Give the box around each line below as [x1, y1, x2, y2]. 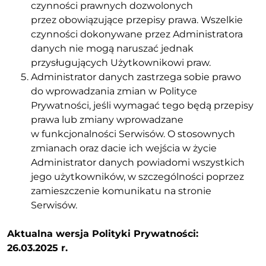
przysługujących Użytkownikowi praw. [31, 56, 211, 68]
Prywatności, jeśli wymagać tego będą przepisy [31, 99, 254, 111]
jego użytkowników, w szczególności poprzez [31, 170, 244, 182]
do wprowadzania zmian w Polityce [31, 85, 197, 97]
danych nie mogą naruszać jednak [31, 42, 194, 54]
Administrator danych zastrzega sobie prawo [31, 71, 241, 83]
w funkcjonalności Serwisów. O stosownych [31, 128, 235, 140]
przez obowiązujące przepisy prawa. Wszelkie [31, 14, 243, 26]
